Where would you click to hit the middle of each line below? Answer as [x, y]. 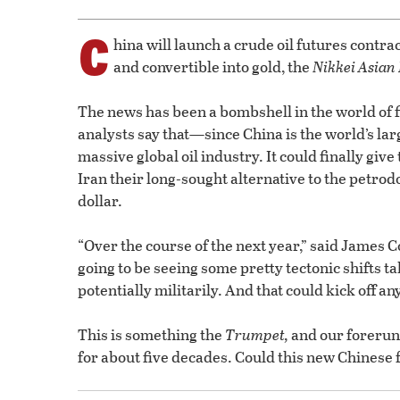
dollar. [100, 200]
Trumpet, [257, 334]
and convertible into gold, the [213, 66]
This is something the [151, 334]
